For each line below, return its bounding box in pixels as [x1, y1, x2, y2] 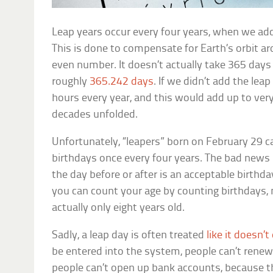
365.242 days [90, 76, 154, 88]
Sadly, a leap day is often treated [52, 229, 207, 241]
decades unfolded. [52, 108, 138, 121]
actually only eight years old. [52, 202, 185, 214]
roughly [52, 76, 90, 88]
